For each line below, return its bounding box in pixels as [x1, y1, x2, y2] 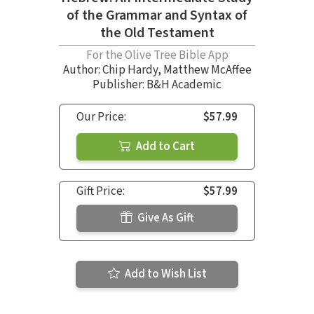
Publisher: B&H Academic [93, 76, 221, 93]
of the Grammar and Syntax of [67, 5, 247, 25]
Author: [62, 61, 102, 78]
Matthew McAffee [163, 61, 252, 78]
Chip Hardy [102, 61, 158, 78]
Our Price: [76, 108, 126, 125]
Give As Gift [135, 209, 194, 226]
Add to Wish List [122, 265, 207, 282]
